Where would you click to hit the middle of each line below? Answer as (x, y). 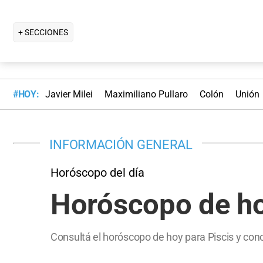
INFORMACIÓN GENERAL (121, 144)
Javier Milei (69, 95)
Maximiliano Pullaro (146, 95)
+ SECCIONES (43, 32)
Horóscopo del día (97, 172)
